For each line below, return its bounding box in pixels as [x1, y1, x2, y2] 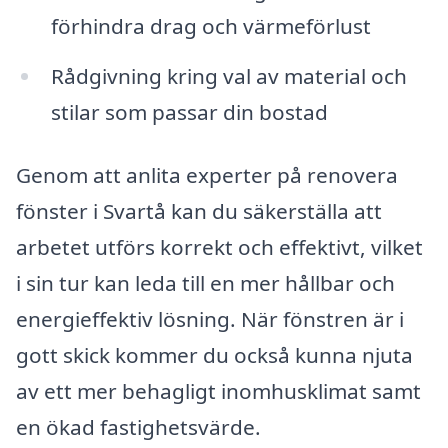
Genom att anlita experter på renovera [16, 161, 398, 190]
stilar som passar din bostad [50, 97, 328, 126]
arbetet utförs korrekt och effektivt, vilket [16, 233, 423, 262]
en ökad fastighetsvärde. [16, 413, 261, 442]
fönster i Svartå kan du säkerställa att [16, 197, 382, 226]
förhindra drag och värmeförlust [50, 11, 371, 40]
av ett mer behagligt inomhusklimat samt [16, 377, 421, 406]
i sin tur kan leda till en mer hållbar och [16, 269, 395, 298]
